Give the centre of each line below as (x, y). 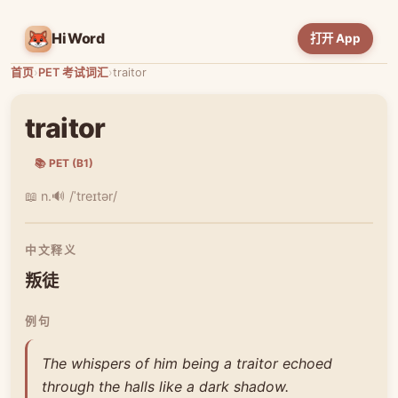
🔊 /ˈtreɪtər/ (84, 196)
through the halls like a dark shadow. (165, 386)
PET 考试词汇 (73, 72)
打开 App (335, 38)
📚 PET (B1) (64, 163)
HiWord (79, 38)
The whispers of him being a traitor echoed (187, 363)
